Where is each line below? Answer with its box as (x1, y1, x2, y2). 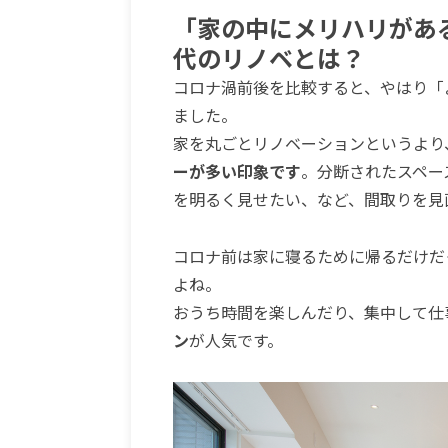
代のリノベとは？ (172, 39, 365, 75)
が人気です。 (188, 327, 283, 352)
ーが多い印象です (172, 158, 301, 183)
